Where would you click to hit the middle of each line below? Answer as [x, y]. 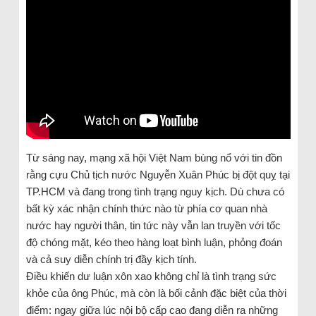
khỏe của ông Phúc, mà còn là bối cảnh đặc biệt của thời [156, 293]
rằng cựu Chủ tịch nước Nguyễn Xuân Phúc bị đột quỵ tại [158, 174]
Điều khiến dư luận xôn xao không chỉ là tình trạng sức [151, 276]
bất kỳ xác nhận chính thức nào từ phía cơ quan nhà [146, 208]
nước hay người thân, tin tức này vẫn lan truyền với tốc [153, 225]
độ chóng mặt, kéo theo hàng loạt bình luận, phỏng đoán [154, 242]
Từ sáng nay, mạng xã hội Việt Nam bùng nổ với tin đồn [154, 157]
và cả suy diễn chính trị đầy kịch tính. [111, 259]
